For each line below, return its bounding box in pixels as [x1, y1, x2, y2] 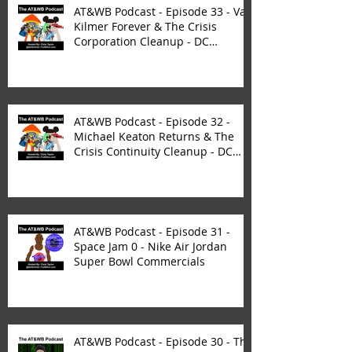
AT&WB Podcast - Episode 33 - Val [74, 4, 249, 20]
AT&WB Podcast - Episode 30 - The [74, 334, 253, 350]
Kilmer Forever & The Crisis [74, 19, 217, 35]
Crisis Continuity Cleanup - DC [74, 144, 233, 159]
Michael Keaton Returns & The [74, 129, 234, 145]
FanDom [74, 49, 117, 64]
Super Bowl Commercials [74, 254, 205, 269]
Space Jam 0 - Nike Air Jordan [74, 239, 227, 255]
